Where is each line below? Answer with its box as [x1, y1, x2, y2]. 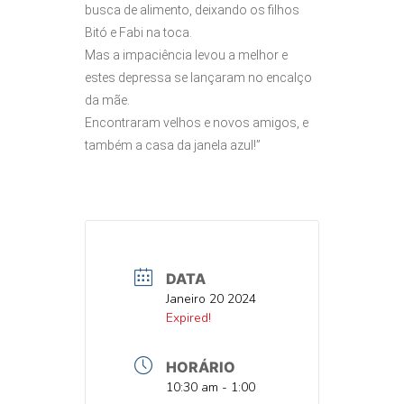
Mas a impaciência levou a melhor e [85, 47, 288, 62]
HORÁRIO [166, 357, 235, 376]
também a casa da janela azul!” [85, 137, 261, 152]
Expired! [166, 308, 211, 326]
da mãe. [85, 92, 130, 107]
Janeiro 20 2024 [166, 289, 256, 308]
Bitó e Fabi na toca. [85, 24, 192, 40]
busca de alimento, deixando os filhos [85, 2, 299, 17]
